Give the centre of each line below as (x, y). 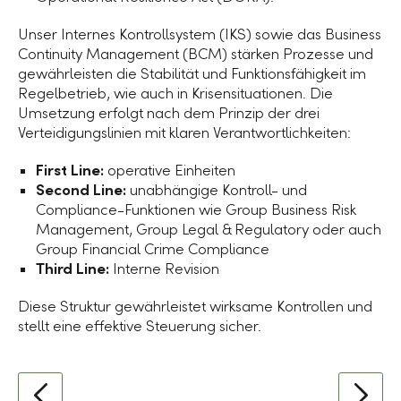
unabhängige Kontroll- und (217, 190)
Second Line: (81, 190)
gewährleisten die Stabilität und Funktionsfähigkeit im (192, 74)
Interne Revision (164, 269)
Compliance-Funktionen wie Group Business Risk (196, 210)
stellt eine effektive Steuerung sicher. (140, 326)
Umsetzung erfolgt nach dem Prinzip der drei (169, 113)
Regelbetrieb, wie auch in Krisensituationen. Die (175, 94)
